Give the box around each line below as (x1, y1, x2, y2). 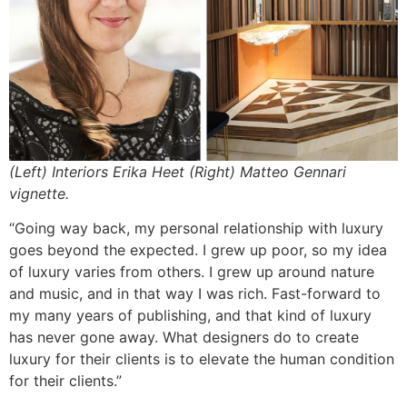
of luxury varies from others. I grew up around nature (9, 263, 374, 282)
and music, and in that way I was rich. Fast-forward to (9, 284, 381, 303)
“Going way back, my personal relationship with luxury (9, 219, 383, 238)
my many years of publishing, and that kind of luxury (9, 306, 372, 325)
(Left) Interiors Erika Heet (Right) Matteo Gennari (9, 163, 346, 182)
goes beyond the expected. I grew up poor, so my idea (9, 241, 387, 260)
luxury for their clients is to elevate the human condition (9, 350, 394, 369)
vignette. (9, 184, 69, 203)
